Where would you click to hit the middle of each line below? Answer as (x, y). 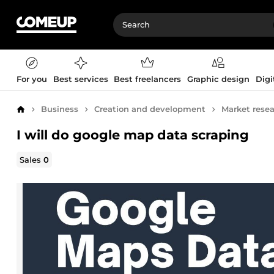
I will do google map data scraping (133, 135)
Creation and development (150, 109)
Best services (80, 79)
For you (32, 79)
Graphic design (218, 79)
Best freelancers (148, 79)
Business (60, 109)
